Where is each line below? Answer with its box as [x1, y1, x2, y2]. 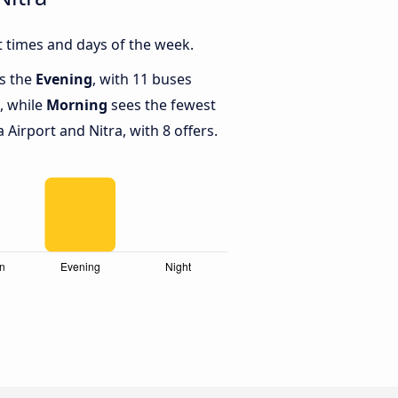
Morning [46, 95, 107, 115]
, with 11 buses [92, 69, 192, 90]
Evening [36, 69, 92, 90]
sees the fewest [107, 95, 216, 115]
